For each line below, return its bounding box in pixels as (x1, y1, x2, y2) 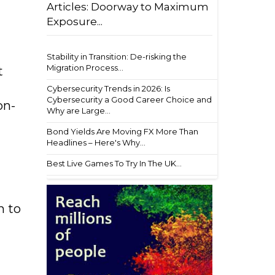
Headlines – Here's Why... (47, 137, 145, 147)
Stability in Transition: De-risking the (47, 52, 187, 61)
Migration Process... (47, 63, 123, 72)
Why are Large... (47, 106, 110, 115)
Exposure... (47, 15, 103, 28)
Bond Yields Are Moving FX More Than (47, 126, 198, 136)
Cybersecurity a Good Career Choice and (47, 95, 212, 104)
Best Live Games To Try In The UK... (47, 158, 182, 168)
